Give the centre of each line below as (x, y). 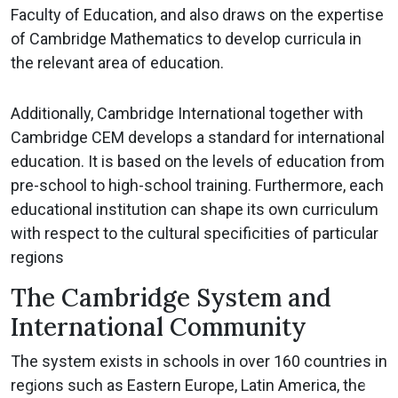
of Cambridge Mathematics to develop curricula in (186, 39)
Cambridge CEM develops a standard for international (198, 138)
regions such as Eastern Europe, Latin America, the (188, 386)
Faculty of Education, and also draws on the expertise (197, 15)
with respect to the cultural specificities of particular (195, 234)
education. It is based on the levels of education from (198, 162)
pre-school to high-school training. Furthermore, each (197, 186)
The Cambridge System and (171, 298)
